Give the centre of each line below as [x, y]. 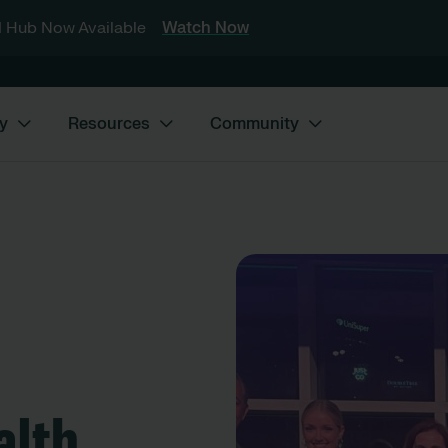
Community [254, 123]
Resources [109, 123]
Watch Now [205, 28]
